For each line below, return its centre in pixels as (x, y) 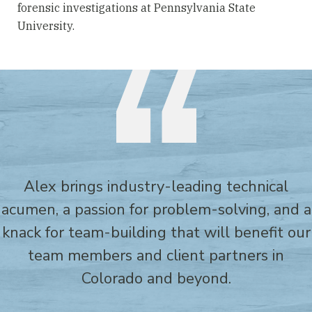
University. (46, 26)
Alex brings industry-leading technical (156, 187)
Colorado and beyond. (156, 279)
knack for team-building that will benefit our (156, 233)
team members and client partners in (156, 256)
